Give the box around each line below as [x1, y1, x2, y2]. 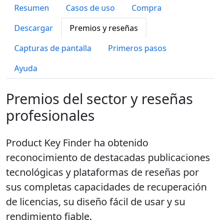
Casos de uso [66, 2, 115, 13]
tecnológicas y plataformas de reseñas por [6, 165, 199, 179]
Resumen [14, 2, 49, 13]
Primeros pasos [108, 43, 166, 54]
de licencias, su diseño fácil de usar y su [6, 195, 185, 208]
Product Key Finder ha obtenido [6, 136, 148, 149]
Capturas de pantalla [14, 43, 91, 54]
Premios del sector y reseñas [6, 89, 193, 108]
